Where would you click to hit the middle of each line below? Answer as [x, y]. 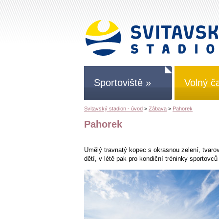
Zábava [158, 109]
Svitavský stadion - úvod [113, 109]
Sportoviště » [122, 83]
